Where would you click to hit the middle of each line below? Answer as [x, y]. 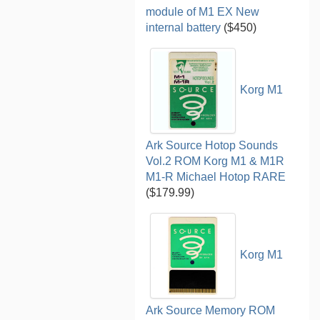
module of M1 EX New [203, 11]
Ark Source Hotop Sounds [212, 145]
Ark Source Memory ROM [211, 310]
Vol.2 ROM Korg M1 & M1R [215, 161]
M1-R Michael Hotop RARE [216, 176]
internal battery [184, 27]
